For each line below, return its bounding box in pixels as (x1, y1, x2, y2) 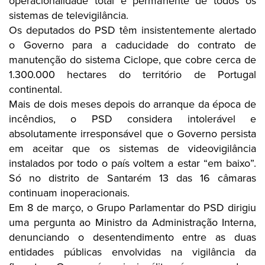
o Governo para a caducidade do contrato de (9, 38, 256, 51)
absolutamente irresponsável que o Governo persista (9, 127, 256, 140)
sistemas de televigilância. (9, 9, 128, 22)
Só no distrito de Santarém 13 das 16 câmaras (9, 172, 256, 185)
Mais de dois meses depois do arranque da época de (9, 98, 256, 111)
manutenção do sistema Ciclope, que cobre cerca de (9, 53, 256, 66)
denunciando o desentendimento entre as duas (9, 231, 256, 244)
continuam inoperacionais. (9, 186, 130, 199)
